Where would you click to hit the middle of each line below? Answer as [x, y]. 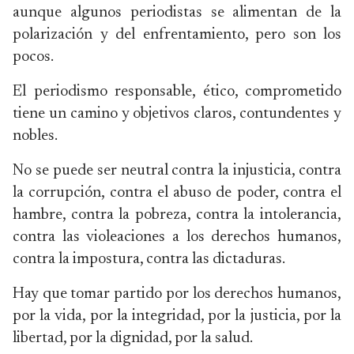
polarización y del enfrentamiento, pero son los [177, 35]
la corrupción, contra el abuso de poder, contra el [177, 193]
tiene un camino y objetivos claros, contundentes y [177, 114]
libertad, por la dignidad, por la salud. [133, 338]
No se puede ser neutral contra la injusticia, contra [177, 171]
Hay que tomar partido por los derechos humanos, [177, 294]
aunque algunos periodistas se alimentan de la [177, 13]
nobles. [35, 136]
